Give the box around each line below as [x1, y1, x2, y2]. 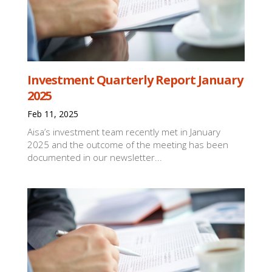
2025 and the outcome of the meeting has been [27, 138, 229, 151]
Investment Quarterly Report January [27, 72, 243, 89]
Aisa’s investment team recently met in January [27, 126, 221, 138]
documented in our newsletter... [27, 151, 163, 164]
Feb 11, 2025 [27, 108, 79, 120]
